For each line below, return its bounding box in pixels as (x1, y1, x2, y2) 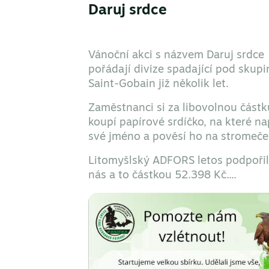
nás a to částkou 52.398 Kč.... (88, 169, 237, 181)
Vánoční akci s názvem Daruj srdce (88, 49, 264, 61)
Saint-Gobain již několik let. (88, 78, 229, 90)
